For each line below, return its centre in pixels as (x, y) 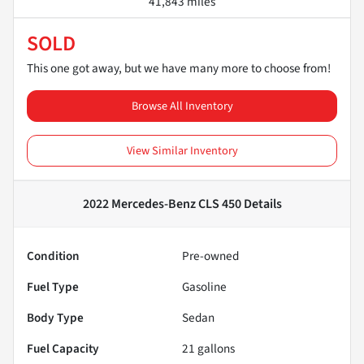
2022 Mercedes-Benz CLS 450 (162, 204)
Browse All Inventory (182, 106)
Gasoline (204, 287)
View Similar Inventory (182, 151)
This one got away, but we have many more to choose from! (179, 69)
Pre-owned (210, 256)
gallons (215, 349)
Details (261, 204)
